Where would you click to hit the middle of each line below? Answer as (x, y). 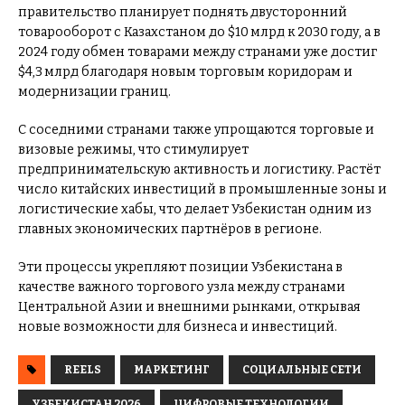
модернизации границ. (94, 91)
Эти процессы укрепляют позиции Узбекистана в (180, 267)
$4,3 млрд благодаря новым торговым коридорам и (185, 71)
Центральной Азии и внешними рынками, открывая (189, 306)
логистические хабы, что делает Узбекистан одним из (195, 209)
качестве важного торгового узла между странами (182, 287)
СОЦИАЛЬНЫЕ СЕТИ (302, 369)
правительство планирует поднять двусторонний (183, 12)
